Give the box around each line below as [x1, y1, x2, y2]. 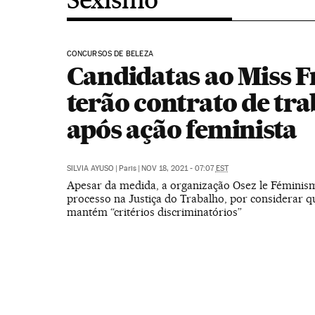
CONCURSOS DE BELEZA [66, 49, 153, 58]
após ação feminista [66, 114, 297, 145]
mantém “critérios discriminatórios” [66, 205, 242, 219]
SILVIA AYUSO [66, 164, 114, 173]
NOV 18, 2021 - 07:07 [141, 164, 216, 173]
